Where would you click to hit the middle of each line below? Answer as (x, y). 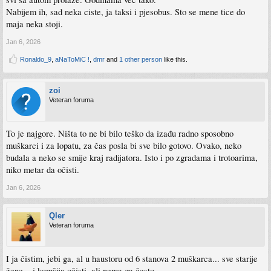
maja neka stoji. (34, 24)
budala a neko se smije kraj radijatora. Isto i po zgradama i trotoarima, (132, 158)
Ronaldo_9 (36, 60)
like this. (175, 60)
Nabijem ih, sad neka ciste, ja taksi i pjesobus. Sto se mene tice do (126, 12)
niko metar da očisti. (43, 170)
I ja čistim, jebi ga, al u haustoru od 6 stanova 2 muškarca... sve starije (132, 259)
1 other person (141, 60)
